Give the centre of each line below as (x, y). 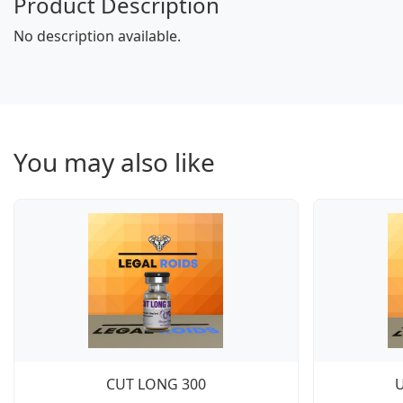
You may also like (114, 162)
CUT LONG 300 (156, 384)
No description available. (97, 36)
